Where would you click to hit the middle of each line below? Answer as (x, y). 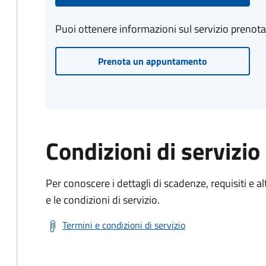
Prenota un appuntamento (152, 61)
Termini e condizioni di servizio (124, 225)
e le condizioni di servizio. (103, 200)
